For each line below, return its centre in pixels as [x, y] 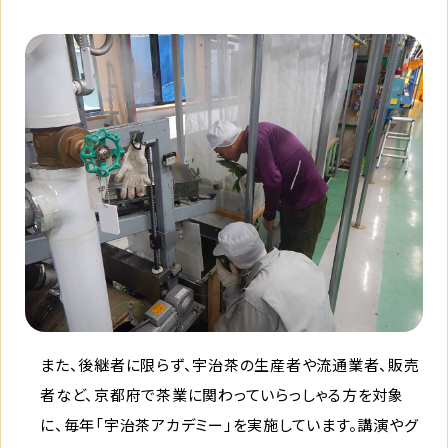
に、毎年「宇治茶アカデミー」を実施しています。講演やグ [229, 425]
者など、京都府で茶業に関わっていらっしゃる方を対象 [222, 395]
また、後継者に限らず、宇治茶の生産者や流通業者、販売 [230, 365]
